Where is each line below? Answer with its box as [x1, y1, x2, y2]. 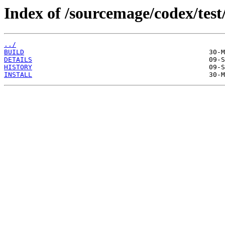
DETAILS [4, 56, 32, 64]
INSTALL [4, 71, 32, 79]
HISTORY [4, 63, 32, 71]
